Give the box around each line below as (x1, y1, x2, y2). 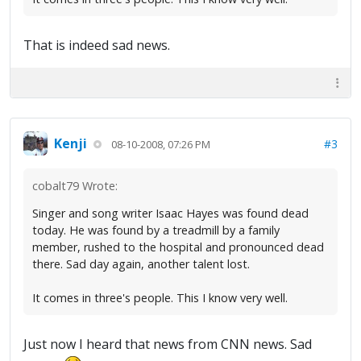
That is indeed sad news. (23, 36, 170, 55)
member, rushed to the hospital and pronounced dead (32, 239, 324, 255)
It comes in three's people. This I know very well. (32, 290, 288, 306)
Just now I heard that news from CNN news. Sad (23, 335, 312, 354)
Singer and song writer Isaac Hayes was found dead (32, 205, 309, 222)
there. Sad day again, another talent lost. (32, 256, 250, 272)
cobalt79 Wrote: (32, 178, 118, 194)
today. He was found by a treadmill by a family (32, 222, 280, 239)
